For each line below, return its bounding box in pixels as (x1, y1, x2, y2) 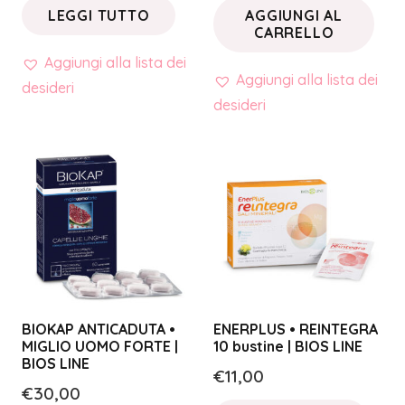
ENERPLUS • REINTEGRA (213, 320, 378, 339)
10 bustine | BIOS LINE (213, 337, 363, 356)
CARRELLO (254, 23, 334, 42)
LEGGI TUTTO (47, 5, 150, 24)
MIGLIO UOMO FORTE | (22, 337, 178, 356)
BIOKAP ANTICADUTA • (22, 320, 175, 339)
